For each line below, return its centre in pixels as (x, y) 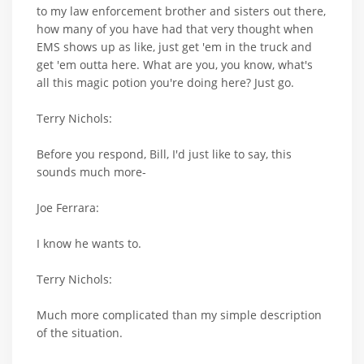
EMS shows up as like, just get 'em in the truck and (174, 47)
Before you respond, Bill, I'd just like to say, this (164, 154)
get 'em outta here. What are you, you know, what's (175, 65)
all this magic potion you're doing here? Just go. (165, 83)
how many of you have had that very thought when (175, 29)
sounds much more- (91, 172)
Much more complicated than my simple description (179, 315)
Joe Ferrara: (68, 208)
